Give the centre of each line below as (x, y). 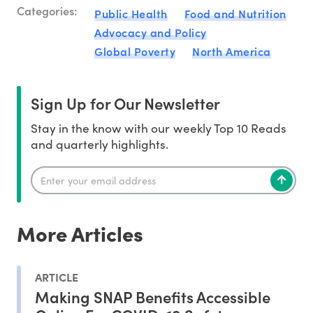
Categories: (47, 10)
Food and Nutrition (235, 14)
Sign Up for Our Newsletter (125, 103)
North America (232, 51)
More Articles (80, 233)
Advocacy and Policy (151, 32)
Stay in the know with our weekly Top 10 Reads (159, 128)
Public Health (131, 14)
